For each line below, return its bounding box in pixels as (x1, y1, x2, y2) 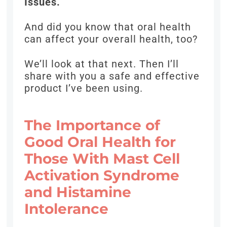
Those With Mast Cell (24, 150, 180, 168)
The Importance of (24, 117, 161, 134)
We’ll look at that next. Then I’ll (24, 58, 179, 70)
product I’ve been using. (24, 82, 143, 95)
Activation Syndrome (24, 167, 180, 184)
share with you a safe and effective (24, 70, 200, 83)
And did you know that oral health (24, 21, 192, 33)
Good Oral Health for (24, 133, 176, 151)
